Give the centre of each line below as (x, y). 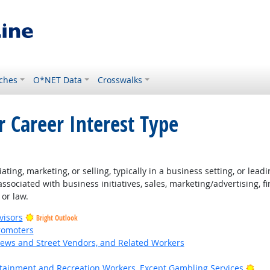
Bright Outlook (57, 218)
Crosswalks (120, 80)
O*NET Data (58, 80)
